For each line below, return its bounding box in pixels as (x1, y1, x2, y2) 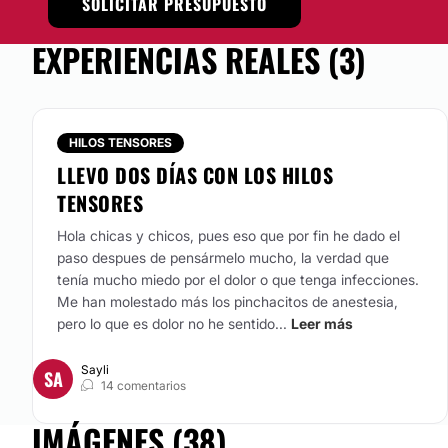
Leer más (291, 315, 353, 332)
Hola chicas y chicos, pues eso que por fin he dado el (57, 227, 400, 244)
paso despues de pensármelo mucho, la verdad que (57, 249, 389, 266)
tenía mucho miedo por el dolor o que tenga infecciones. (57, 271, 419, 288)
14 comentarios (101, 378, 186, 393)
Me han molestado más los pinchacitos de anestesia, (57, 293, 398, 310)
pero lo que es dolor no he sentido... (57, 315, 287, 332)
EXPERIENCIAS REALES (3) (32, 36, 366, 83)
